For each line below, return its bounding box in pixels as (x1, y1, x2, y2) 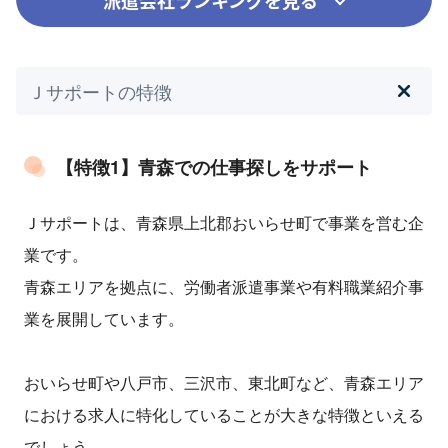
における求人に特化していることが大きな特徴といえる (24, 403, 424, 427)
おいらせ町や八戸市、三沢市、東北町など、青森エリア (24, 371, 424, 395)
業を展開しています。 (24, 307, 184, 331)
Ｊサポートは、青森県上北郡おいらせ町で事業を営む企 (24, 211, 424, 235)
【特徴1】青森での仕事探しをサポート (56, 154, 372, 181)
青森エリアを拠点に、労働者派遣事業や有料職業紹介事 (24, 275, 424, 299)
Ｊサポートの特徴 (28, 78, 172, 105)
